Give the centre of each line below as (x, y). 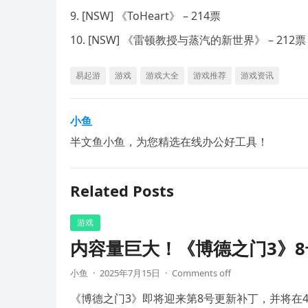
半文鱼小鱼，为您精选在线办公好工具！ (169, 142)
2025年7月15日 (130, 273)
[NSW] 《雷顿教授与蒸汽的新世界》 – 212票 (197, 40)
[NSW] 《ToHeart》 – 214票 (151, 16)
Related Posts (122, 191)
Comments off (201, 273)
